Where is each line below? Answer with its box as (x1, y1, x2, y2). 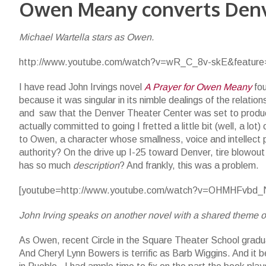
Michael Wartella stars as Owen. (19, 31, 154, 42)
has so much (19, 160, 73, 170)
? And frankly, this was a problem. (119, 160, 259, 170)
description (73, 160, 119, 170)
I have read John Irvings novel (19, 81, 144, 92)
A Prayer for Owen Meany (144, 81, 252, 92)
